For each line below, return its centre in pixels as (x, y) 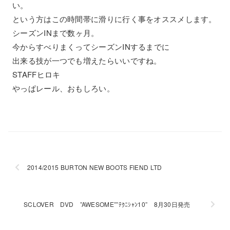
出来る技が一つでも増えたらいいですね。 (87, 60)
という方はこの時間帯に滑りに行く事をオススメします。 (114, 19)
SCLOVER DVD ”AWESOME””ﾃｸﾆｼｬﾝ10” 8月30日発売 (113, 204)
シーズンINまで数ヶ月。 (56, 33)
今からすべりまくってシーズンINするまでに (91, 46)
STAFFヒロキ (36, 74)
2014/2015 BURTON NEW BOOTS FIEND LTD (146, 167)
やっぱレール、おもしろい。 (63, 88)
